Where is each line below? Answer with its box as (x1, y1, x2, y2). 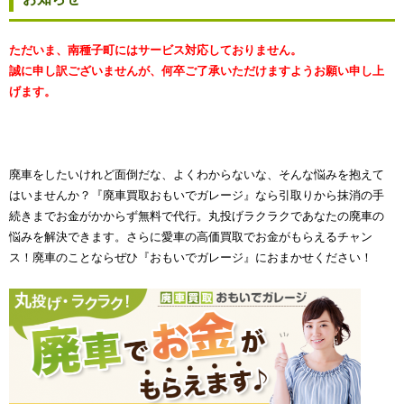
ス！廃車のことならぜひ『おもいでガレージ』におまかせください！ (9, 251, 372, 264)
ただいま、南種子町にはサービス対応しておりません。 (9, 43, 302, 57)
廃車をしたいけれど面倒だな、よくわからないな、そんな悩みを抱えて (9, 168, 384, 181)
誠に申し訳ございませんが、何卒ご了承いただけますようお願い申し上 (9, 64, 384, 78)
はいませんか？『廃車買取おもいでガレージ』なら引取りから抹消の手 (9, 188, 384, 202)
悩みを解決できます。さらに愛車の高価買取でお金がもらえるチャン (9, 230, 372, 243)
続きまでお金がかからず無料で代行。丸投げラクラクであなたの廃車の (9, 209, 384, 223)
